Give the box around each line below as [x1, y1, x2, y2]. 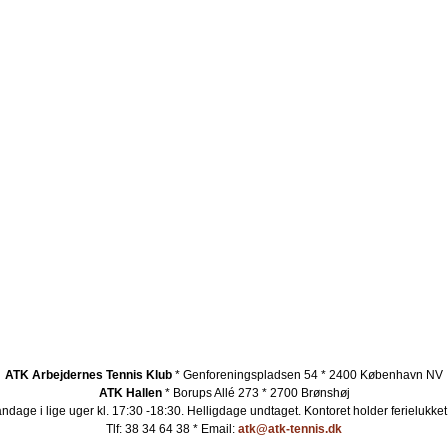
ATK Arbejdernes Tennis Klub [5, 368, 172, 382]
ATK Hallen [98, 386, 162, 400]
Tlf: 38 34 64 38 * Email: [106, 422, 238, 436]
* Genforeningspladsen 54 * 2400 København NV [172, 368, 443, 382]
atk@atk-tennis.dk [238, 422, 342, 436]
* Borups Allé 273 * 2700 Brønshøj [161, 386, 350, 400]
